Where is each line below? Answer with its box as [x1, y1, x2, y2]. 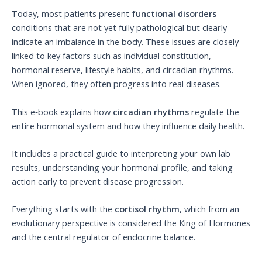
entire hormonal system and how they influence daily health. [12, 119, 244, 132]
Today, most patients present [12, 8, 132, 20]
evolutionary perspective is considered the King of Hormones [12, 217, 250, 229]
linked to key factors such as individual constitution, [12, 50, 211, 62]
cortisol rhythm [115, 203, 180, 215]
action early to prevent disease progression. [12, 175, 184, 188]
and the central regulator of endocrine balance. [12, 231, 195, 243]
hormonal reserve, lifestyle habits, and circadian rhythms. [12, 64, 233, 76]
